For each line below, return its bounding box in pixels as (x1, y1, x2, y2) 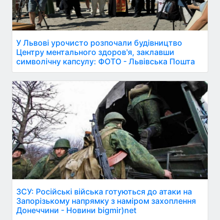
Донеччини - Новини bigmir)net (16, 205, 137, 215)
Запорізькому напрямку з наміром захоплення (16, 196, 196, 206)
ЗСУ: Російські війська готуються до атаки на (16, 187, 192, 196)
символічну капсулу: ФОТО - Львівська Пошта (16, 56, 195, 66)
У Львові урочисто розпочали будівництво (16, 38, 182, 48)
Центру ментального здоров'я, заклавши (16, 47, 174, 57)
